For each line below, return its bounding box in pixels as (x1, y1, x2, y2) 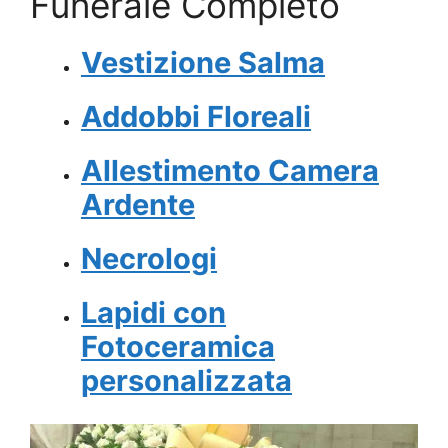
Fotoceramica (81, 329, 275, 365)
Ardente (81, 187, 195, 223)
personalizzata (81, 363, 292, 399)
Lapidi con (81, 295, 226, 331)
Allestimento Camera (81, 153, 379, 189)
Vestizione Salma (81, 45, 325, 81)
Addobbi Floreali (81, 99, 311, 135)
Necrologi (81, 241, 217, 277)
